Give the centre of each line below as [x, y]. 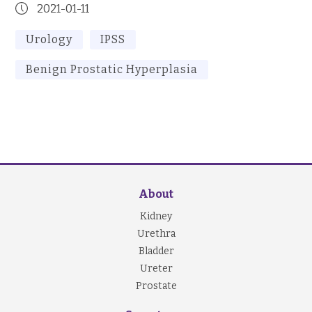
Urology [49, 39]
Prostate [156, 286]
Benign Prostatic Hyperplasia [112, 69]
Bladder [156, 251]
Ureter [156, 268]
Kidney [156, 216]
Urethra [156, 234]
